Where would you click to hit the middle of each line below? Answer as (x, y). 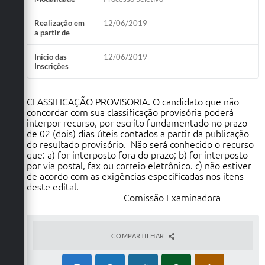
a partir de (52, 32)
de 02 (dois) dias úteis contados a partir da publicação (138, 133)
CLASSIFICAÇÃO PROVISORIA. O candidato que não (133, 101)
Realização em (59, 23)
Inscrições (51, 66)
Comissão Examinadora (124, 197)
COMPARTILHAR (138, 235)
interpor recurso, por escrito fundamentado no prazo (137, 123)
